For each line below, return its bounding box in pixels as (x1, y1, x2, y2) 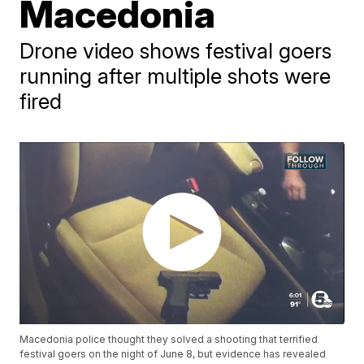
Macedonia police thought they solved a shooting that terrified (19, 333, 318, 346)
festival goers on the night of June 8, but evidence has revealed (19, 348, 327, 361)
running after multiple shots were (19, 63, 331, 89)
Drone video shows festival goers (19, 38, 332, 63)
